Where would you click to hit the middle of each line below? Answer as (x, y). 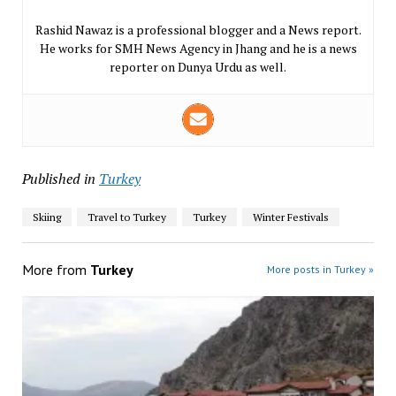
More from (56, 270)
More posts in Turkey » (321, 270)
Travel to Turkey (126, 217)
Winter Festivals (290, 217)
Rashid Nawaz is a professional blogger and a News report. (198, 30)
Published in (58, 179)
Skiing (46, 217)
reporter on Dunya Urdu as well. (198, 67)
